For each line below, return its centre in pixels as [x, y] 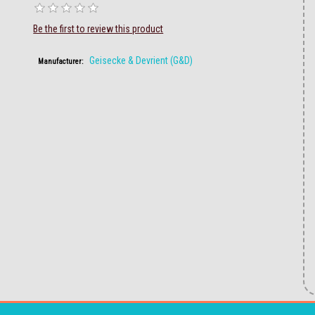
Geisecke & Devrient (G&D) [141, 60]
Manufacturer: [60, 62]
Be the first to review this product [98, 29]
